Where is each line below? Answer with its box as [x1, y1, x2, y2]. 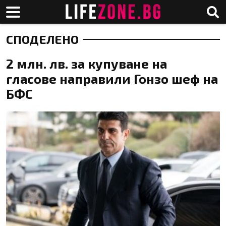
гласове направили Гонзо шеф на [6, 71, 218, 86]
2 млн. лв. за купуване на [6, 55, 167, 71]
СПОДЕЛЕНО [6, 32, 79, 46]
